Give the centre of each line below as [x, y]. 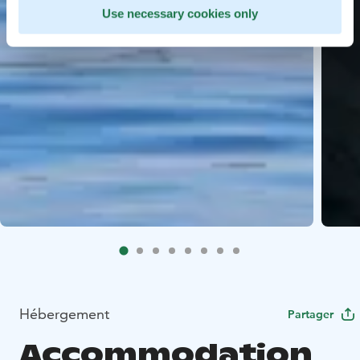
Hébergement [64, 313]
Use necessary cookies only [180, 14]
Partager [311, 314]
